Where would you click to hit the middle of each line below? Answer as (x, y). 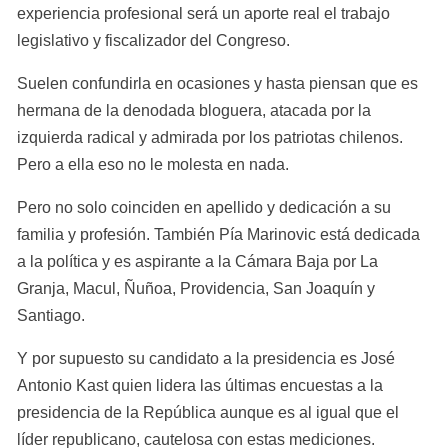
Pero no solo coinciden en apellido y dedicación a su (204, 207)
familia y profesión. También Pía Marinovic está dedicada (218, 234)
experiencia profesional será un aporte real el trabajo (203, 13)
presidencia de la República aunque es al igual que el (208, 412)
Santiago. (51, 315)
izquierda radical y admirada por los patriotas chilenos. (210, 137)
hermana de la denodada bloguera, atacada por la (194, 110)
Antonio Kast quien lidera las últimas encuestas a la (200, 385)
